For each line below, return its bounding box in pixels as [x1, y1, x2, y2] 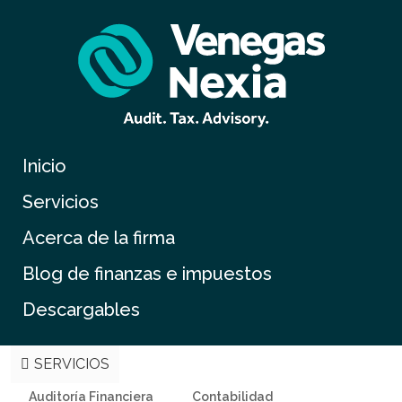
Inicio [22, 155, 66, 177]
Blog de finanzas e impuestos [22, 263, 272, 284]
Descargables [22, 299, 140, 320]
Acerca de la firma [22, 227, 175, 249]
